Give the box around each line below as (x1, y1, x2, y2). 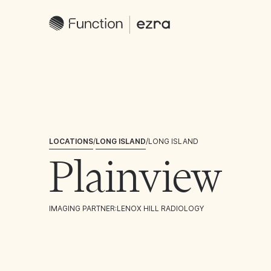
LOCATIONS (48, 137, 93, 146)
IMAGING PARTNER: (48, 204, 117, 213)
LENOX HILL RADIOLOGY (116, 204, 204, 213)
